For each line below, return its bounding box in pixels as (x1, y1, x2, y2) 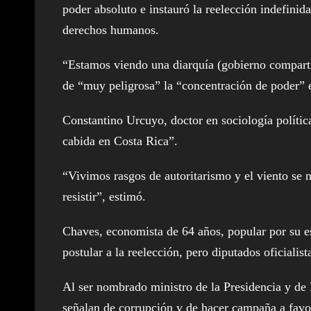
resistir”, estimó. (62, 189, 146, 203)
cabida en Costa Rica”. (62, 133, 178, 148)
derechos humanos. (62, 22, 159, 37)
